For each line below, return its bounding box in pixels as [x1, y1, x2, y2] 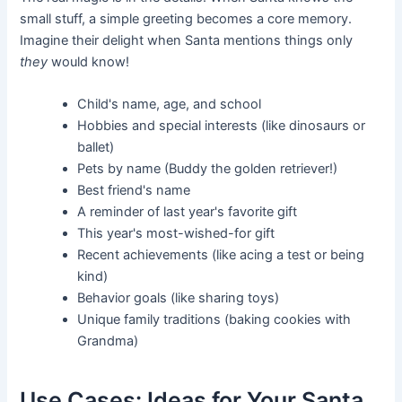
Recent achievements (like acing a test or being [77, 247, 365, 264]
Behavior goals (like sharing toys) [77, 290, 280, 307]
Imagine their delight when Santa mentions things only [20, 31, 354, 48]
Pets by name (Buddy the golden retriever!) [77, 161, 338, 178]
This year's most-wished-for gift [77, 225, 275, 242]
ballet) [77, 139, 115, 156]
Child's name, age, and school [77, 96, 262, 113]
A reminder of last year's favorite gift [77, 204, 298, 221]
